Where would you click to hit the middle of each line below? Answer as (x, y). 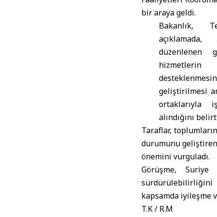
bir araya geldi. (169, 13)
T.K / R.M (157, 209)
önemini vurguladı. (176, 156)
